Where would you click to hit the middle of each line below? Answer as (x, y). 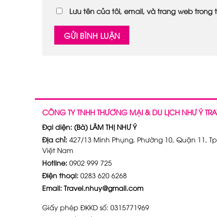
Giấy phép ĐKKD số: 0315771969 (96, 207)
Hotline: (56, 162)
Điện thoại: (60, 175)
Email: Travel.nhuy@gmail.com (93, 187)
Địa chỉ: (55, 139)
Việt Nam (58, 150)
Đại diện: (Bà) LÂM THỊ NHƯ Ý (89, 126)
